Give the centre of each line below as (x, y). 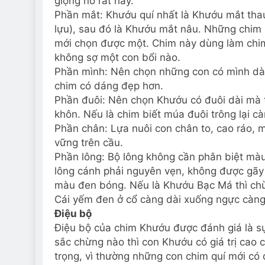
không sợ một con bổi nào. (117, 57)
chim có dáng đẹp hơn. (109, 86)
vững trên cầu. (89, 143)
